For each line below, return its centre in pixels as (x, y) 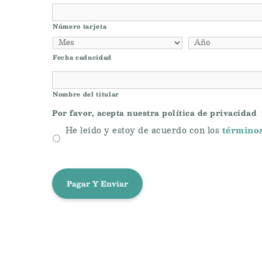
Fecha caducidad (82, 57)
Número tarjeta (80, 26)
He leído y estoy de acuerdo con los (144, 131)
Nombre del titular (86, 94)
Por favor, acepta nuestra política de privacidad (154, 113)
